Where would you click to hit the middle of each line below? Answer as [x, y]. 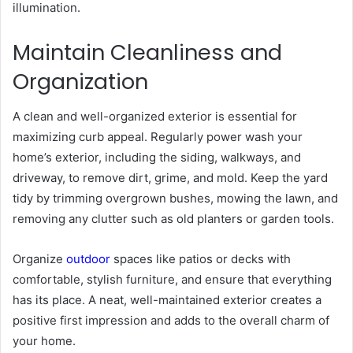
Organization [86, 81]
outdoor [88, 259]
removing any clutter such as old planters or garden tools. [175, 219]
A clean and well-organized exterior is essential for [155, 117]
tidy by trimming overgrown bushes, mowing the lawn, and [175, 199]
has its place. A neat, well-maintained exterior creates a [167, 300]
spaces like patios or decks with [202, 259]
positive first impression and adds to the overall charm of [171, 321]
